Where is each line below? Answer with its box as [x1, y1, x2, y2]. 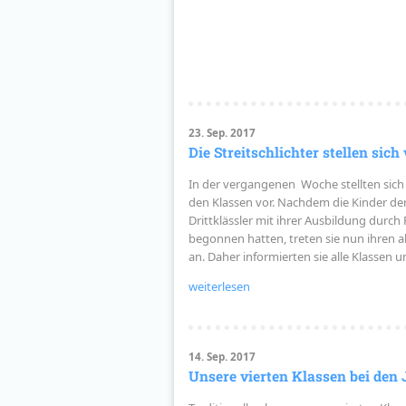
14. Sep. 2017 [188, 349, 256, 363]
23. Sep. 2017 [188, 126, 256, 140]
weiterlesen [188, 278, 250, 295]
